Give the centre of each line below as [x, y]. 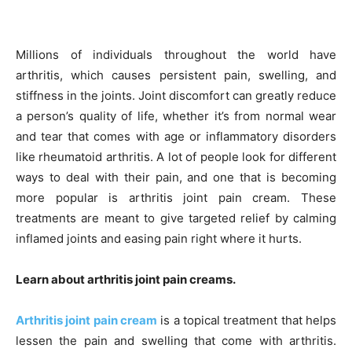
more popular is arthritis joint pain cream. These [176, 198]
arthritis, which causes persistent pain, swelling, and [176, 75]
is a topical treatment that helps [247, 321]
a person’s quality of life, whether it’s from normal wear [176, 116]
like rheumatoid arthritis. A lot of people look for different [176, 157]
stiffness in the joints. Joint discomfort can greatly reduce [176, 96]
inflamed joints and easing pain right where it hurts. [159, 239]
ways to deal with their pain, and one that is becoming [176, 178]
